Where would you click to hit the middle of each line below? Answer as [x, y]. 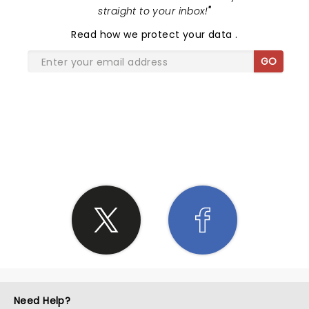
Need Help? [42, 301]
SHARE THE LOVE [154, 130]
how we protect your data [168, 34]
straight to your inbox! [153, 11]
